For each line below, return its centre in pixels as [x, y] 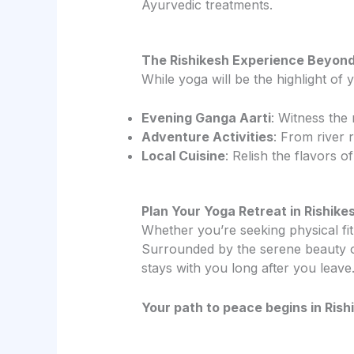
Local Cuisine [183, 156]
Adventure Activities [207, 137]
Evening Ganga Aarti [206, 118]
